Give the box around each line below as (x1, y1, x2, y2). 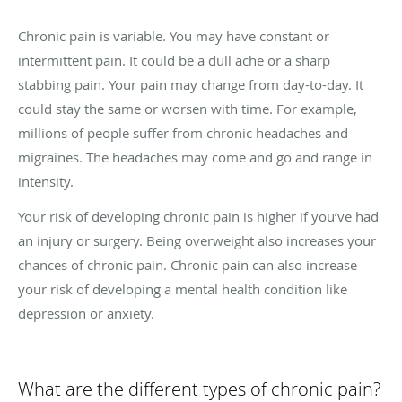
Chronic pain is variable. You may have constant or (18, 26, 329, 45)
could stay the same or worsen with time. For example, (18, 99, 357, 118)
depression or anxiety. (18, 303, 154, 322)
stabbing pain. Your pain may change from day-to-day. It (18, 74, 363, 93)
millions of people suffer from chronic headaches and (18, 123, 348, 142)
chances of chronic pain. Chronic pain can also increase (18, 255, 357, 274)
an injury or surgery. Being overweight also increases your (18, 231, 376, 249)
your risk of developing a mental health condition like (18, 279, 347, 298)
